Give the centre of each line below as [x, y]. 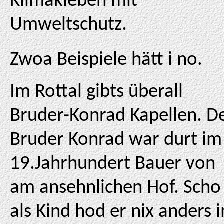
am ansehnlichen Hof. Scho [115, 188]
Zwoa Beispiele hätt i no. [106, 60]
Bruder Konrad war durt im [116, 140]
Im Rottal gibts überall [96, 92]
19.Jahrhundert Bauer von [113, 164]
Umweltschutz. [68, 25]
